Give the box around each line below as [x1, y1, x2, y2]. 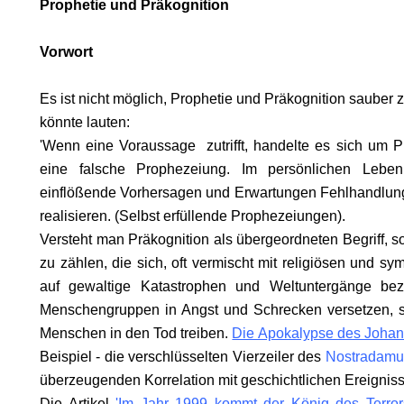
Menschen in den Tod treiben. [40, 326, 233, 341]
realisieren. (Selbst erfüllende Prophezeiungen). [40, 208, 345, 224]
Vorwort [40, 44, 93, 60]
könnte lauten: [40, 115, 130, 130]
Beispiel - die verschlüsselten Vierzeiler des [40, 349, 326, 364]
